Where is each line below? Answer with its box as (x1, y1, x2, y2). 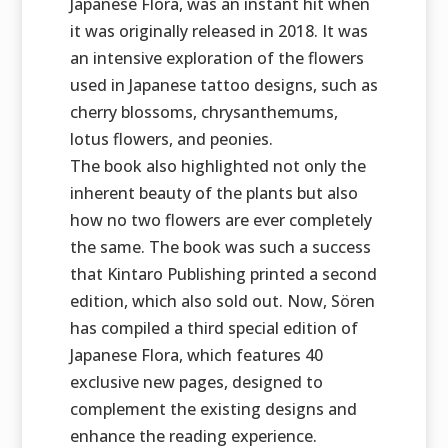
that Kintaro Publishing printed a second (69, 263, 377, 286)
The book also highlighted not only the (69, 155, 366, 178)
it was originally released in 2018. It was (69, 20, 368, 43)
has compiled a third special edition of (69, 317, 358, 340)
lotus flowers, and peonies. (69, 128, 273, 151)
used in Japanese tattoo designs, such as (69, 74, 378, 97)
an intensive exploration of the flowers (69, 47, 364, 70)
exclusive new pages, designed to (69, 371, 323, 394)
